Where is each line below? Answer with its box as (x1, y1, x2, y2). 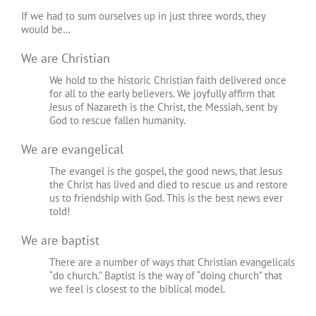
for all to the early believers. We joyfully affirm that (49, 86, 275, 100)
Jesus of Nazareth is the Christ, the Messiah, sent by (49, 99, 277, 114)
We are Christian (21, 49, 110, 66)
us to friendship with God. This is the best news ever (49, 190, 283, 205)
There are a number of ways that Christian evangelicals (49, 255, 295, 269)
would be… (21, 22, 71, 36)
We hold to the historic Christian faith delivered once (49, 73, 286, 87)
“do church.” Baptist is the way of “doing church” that (49, 268, 282, 282)
